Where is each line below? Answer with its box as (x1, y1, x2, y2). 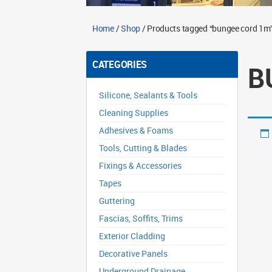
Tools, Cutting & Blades (99, 142, 187, 154)
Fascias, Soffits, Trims (99, 212, 183, 224)
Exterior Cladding (99, 230, 165, 242)
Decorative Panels (99, 248, 168, 259)
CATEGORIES (92, 58, 148, 71)
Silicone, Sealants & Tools (99, 89, 197, 101)
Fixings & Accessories (99, 160, 182, 171)
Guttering (99, 195, 135, 206)
